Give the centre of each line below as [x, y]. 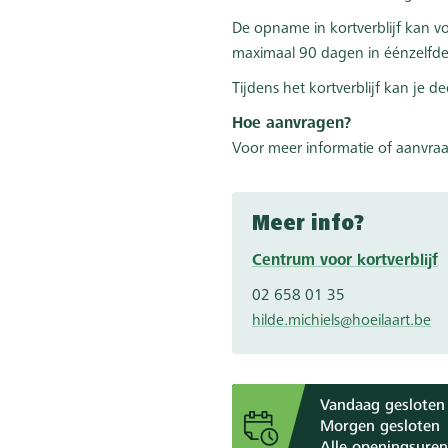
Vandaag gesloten [382, 406]
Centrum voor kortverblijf [345, 261]
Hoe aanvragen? [291, 124]
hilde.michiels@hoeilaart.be [341, 321]
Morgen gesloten [380, 427]
